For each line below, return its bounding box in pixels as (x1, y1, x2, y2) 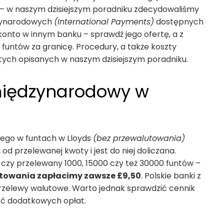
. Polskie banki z (141, 169, 201, 181)
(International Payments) (54, 15, 154, 27)
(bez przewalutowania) (93, 132, 185, 144)
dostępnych (154, 15, 203, 27)
